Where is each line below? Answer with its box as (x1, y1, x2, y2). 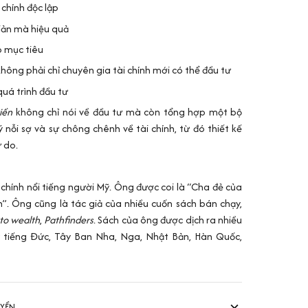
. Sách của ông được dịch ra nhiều (93, 212, 243, 228)
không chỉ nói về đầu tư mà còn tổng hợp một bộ (12, 104, 242, 120)
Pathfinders (44, 212, 94, 228)
